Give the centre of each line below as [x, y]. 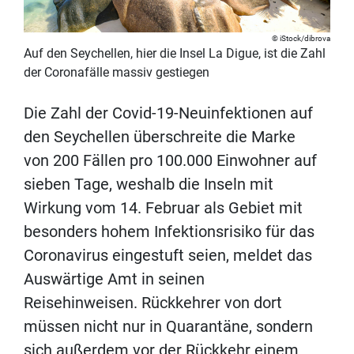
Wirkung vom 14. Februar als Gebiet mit [163, 207]
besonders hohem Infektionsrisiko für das [169, 231]
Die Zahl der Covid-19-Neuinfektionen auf [168, 113]
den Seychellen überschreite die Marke [160, 136]
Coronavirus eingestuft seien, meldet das [168, 255]
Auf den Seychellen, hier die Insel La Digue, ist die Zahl [175, 53]
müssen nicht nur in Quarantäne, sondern [168, 326]
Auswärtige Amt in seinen [114, 279]
